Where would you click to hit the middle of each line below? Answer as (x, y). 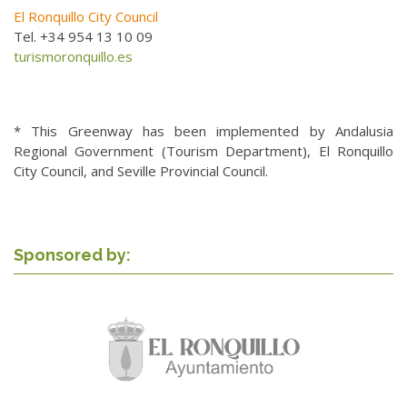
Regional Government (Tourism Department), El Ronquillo (203, 150)
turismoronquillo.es (73, 56)
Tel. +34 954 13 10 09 (83, 36)
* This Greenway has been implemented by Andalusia (203, 130)
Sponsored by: (72, 254)
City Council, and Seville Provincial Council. (141, 170)
